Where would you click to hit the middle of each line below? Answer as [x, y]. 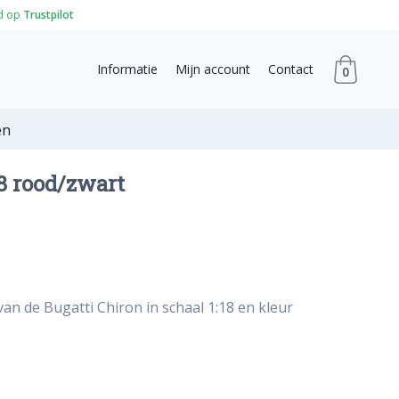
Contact [291, 69]
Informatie [127, 69]
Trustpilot [48, 15]
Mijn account [213, 69]
